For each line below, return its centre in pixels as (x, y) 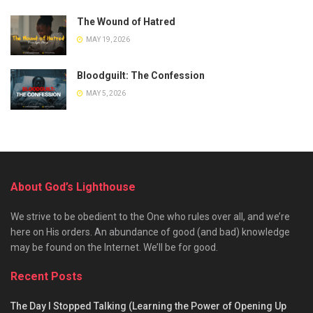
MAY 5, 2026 (105, 94)
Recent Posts (46, 276)
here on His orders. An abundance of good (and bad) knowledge (150, 232)
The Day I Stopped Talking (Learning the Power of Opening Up (148, 306)
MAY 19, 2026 (107, 40)
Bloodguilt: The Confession (141, 76)
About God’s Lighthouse (73, 187)
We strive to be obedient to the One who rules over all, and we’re (150, 216)
